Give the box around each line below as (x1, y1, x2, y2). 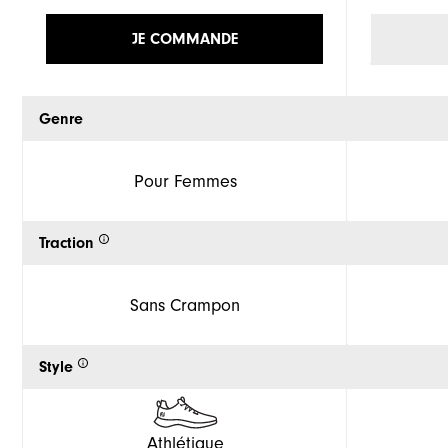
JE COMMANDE (131, 30, 238, 49)
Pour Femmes (133, 170, 237, 192)
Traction (39, 234, 94, 253)
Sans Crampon (130, 294, 240, 316)
